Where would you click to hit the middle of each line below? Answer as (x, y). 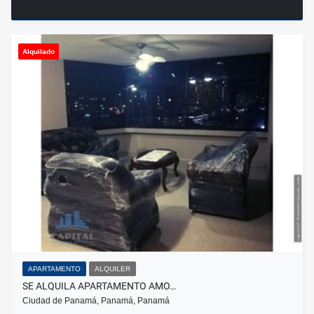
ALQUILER (112, 269)
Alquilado (39, 52)
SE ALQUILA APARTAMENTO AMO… (99, 286)
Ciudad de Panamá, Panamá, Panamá (96, 301)
